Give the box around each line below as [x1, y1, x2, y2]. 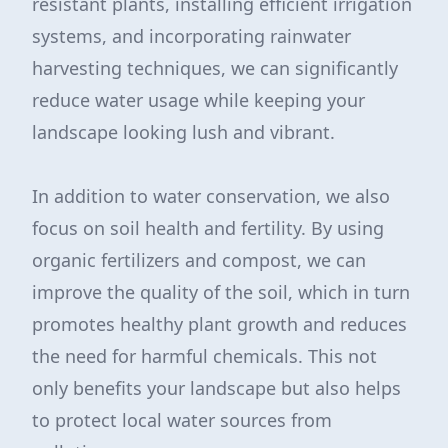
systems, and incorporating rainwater [32, 24, 351, 48]
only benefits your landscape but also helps [32, 376, 401, 400]
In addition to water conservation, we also [32, 184, 390, 208]
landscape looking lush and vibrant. [32, 120, 335, 144]
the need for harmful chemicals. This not [32, 344, 377, 368]
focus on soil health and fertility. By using [32, 216, 384, 240]
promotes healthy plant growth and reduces [32, 312, 407, 336]
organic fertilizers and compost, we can [32, 248, 366, 272]
